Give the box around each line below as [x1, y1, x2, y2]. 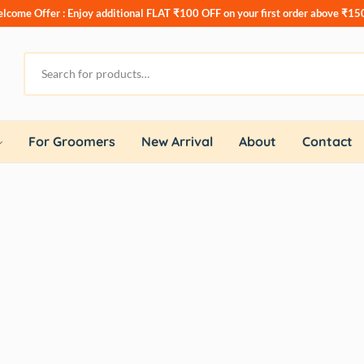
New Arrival [141, 132, 213, 149]
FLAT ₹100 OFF [146, 6, 221, 19]
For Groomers [28, 132, 115, 149]
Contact [302, 132, 353, 149]
